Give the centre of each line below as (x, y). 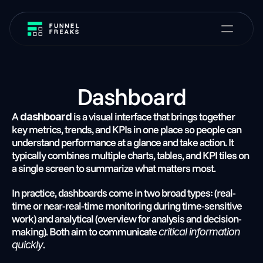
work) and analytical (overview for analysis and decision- (127, 219)
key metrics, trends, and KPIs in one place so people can (127, 129)
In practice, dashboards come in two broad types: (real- (124, 193)
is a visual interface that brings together (153, 117)
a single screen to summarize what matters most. (114, 168)
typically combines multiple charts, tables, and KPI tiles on (130, 155)
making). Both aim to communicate (85, 232)
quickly (27, 245)
